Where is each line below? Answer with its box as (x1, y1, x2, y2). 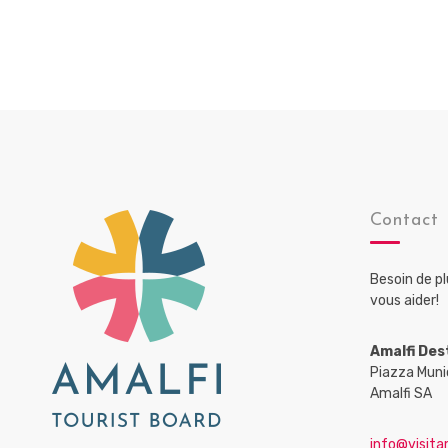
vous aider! (369, 292, 439, 309)
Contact (369, 211, 440, 230)
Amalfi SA (369, 385, 432, 402)
